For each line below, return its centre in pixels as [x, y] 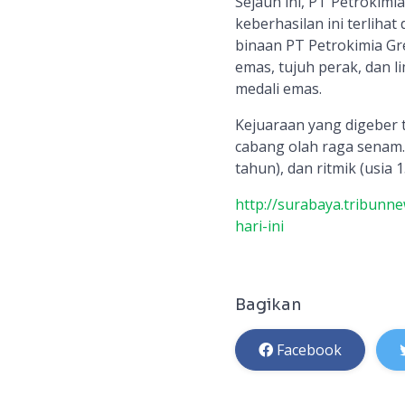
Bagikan [268, 305]
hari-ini [259, 226]
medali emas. [278, 89]
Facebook [309, 350]
